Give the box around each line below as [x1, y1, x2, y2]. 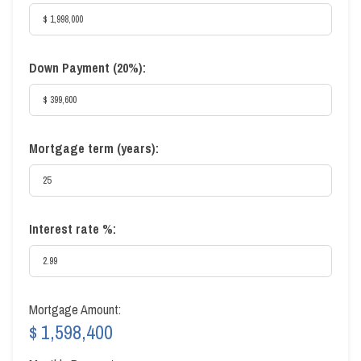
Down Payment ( [29, 58, 117, 77]
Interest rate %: [29, 219, 116, 238]
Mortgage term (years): [29, 139, 159, 157]
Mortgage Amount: [29, 300, 121, 318]
